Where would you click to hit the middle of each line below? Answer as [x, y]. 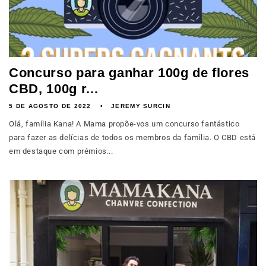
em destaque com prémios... [61, 151]
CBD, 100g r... [54, 89]
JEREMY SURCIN [141, 106]
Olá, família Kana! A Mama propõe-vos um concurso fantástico [124, 124]
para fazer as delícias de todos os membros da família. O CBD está [133, 137]
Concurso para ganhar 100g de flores [129, 73]
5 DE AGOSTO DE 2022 [50, 106]
